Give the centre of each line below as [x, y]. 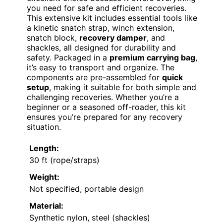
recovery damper [113, 37]
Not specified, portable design [86, 189]
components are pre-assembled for [94, 77]
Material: [46, 205]
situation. [44, 127]
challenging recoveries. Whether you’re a [103, 97]
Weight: [44, 177]
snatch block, [53, 37]
